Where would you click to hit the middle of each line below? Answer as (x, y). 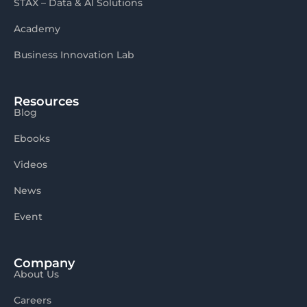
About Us (36, 274)
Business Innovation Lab (74, 54)
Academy (37, 28)
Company (44, 263)
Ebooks (32, 138)
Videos (30, 164)
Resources (46, 101)
